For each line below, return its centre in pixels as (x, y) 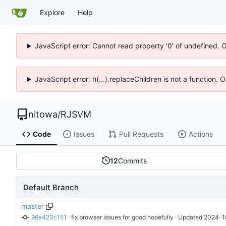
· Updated (188, 217)
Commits (132, 160)
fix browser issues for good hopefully (122, 217)
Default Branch (51, 187)
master (33, 206)
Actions (201, 134)
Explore (52, 12)
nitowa (43, 114)
